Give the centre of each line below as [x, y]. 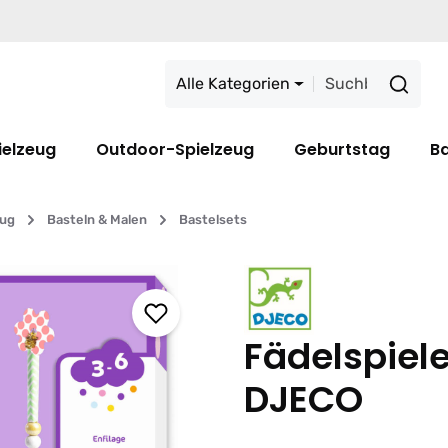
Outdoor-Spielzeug [175, 149]
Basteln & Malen [97, 219]
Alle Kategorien [233, 83]
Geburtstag [342, 149]
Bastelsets [213, 219]
